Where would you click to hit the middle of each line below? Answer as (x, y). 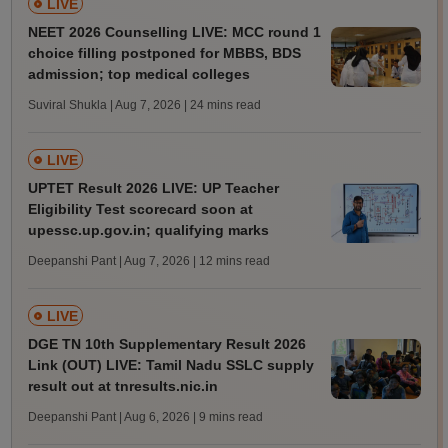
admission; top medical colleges (138, 74)
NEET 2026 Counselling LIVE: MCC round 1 (174, 32)
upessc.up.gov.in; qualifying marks (148, 230)
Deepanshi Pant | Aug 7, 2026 (108, 261)
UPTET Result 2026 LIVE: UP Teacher (153, 188)
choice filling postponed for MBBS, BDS (164, 53)
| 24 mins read (222, 105)
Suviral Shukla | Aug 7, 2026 (104, 105)
